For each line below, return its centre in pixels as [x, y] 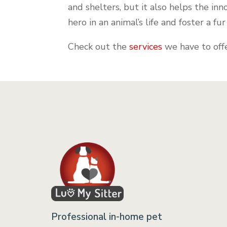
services [146, 46]
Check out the [99, 46]
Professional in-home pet [106, 217]
